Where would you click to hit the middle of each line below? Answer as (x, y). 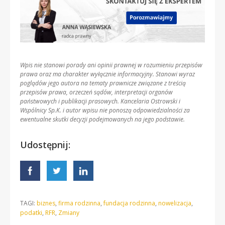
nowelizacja (175, 203)
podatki (31, 212)
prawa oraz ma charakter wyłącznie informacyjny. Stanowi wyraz (107, 74)
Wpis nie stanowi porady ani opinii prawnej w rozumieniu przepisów (111, 65)
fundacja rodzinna (129, 203)
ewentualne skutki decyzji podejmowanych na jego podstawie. (102, 119)
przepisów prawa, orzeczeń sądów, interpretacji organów (96, 92)
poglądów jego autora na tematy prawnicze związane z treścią (103, 83)
